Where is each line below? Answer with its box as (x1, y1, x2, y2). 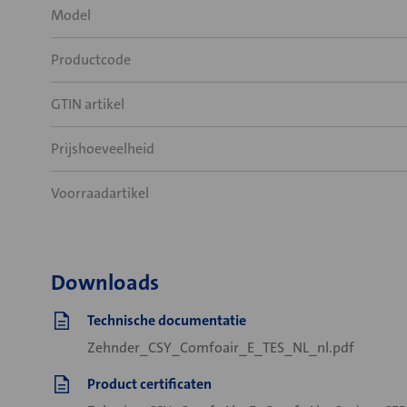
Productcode (51, 50, 131, 69)
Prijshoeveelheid (51, 139, 154, 158)
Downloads (51, 268, 160, 297)
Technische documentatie (87, 311, 246, 330)
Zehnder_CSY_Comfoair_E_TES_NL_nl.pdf (87, 338, 354, 357)
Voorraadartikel (51, 184, 149, 203)
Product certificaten (87, 374, 212, 393)
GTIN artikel (51, 94, 124, 114)
